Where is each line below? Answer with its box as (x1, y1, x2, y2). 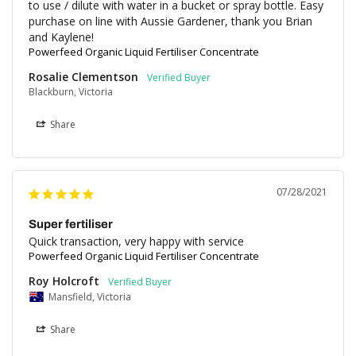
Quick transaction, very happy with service (29, 234, 244, 250)
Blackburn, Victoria (29, 85, 113, 99)
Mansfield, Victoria (48, 290, 131, 304)
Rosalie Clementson (29, 69, 138, 85)
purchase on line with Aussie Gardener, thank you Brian (29, 14, 312, 29)
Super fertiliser (29, 218, 113, 231)
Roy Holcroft (29, 273, 99, 289)
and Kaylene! (29, 29, 94, 45)
